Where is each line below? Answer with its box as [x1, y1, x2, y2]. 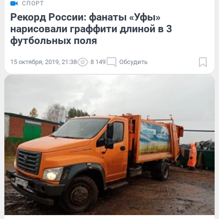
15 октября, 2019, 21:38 [10, 58, 77, 66]
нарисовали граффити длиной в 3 [10, 22, 172, 35]
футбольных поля [10, 34, 97, 46]
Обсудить [119, 58, 148, 66]
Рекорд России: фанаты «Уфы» [10, 11, 160, 23]
